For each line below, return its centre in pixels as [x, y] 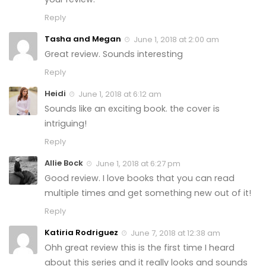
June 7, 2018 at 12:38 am [175, 233]
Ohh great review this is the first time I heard [140, 248]
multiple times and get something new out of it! [148, 193]
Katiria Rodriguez [81, 233]
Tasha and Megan [83, 39]
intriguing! [66, 124]
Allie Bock [64, 163]
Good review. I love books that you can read [140, 178]
